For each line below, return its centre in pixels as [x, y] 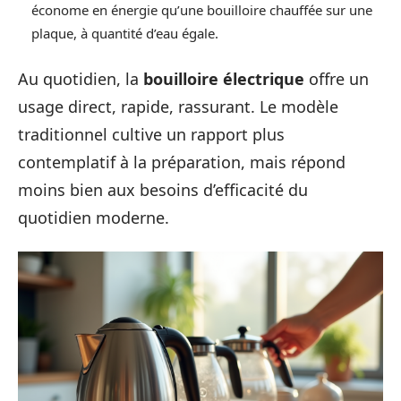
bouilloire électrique [224, 78]
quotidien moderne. [94, 217]
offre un [337, 78]
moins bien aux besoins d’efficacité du [163, 189]
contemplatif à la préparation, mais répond [182, 162]
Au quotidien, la [81, 78]
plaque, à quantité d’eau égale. [125, 33]
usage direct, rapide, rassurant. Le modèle [178, 106]
